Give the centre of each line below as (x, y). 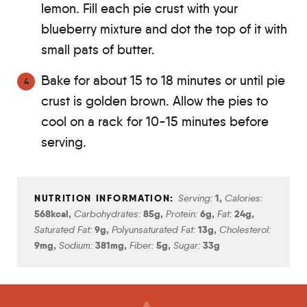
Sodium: (77, 246)
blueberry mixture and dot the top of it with (164, 29)
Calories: (243, 198)
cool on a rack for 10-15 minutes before (155, 122)
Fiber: (143, 246)
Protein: (183, 214)
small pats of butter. (98, 50)
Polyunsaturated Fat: (155, 230)
